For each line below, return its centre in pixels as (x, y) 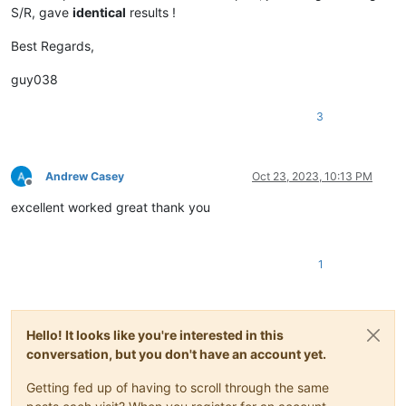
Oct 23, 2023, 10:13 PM (312, 176)
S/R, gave (42, 12)
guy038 (34, 79)
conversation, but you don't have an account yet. (176, 353)
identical (99, 12)
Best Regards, (53, 45)
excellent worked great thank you (111, 207)
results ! (151, 12)
